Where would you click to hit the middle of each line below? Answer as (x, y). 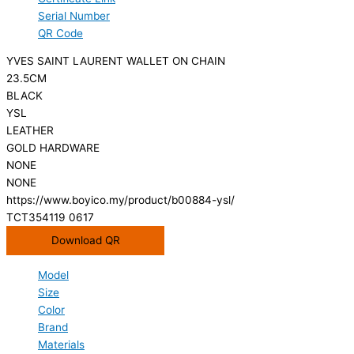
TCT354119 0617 (50, 218)
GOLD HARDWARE (53, 148)
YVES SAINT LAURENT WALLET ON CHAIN (116, 61)
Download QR (85, 241)
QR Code (60, 33)
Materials (61, 345)
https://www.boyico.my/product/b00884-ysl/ (121, 200)
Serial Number (74, 15)
